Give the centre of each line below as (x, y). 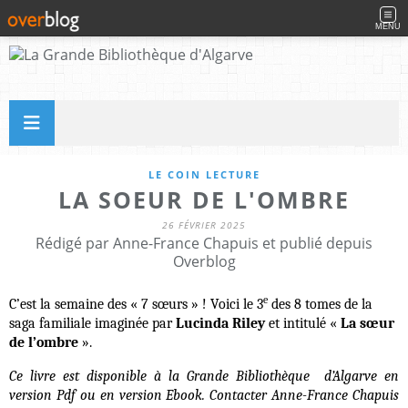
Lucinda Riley (220, 323)
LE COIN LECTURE (204, 174)
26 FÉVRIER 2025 (204, 225)
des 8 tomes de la (320, 304)
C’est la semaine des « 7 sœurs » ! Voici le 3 (136, 304)
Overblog (204, 261)
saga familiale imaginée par (92, 323)
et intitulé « (303, 323)
